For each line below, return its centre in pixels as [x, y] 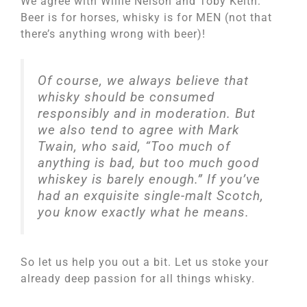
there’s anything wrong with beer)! [113, 34]
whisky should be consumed [126, 97]
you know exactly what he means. [144, 212]
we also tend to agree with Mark [138, 130]
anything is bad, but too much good [148, 163]
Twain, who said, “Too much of [134, 146]
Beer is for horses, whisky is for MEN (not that [146, 17]
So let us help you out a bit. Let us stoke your [145, 262]
